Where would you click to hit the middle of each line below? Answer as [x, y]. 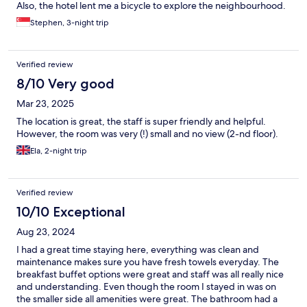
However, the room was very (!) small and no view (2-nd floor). [147, 134]
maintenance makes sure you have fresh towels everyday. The [148, 262]
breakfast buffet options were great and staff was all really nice [150, 274]
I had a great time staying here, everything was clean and [138, 250]
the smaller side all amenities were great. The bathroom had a [147, 299]
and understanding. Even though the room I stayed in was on [146, 287]
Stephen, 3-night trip [70, 23]
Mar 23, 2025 [45, 104]
